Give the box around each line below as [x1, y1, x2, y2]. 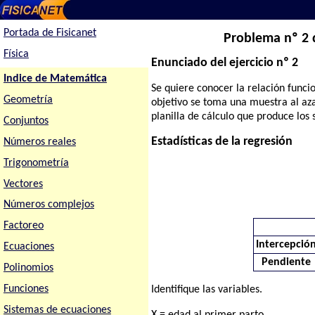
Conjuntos [3, 115, 49, 127]
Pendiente [261, 257, 311, 269]
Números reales [3, 136, 76, 148]
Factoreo [3, 220, 44, 232]
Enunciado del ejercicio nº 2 [151, 56, 299, 70]
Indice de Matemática [3, 73, 107, 85]
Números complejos [3, 199, 94, 211]
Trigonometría [3, 157, 69, 169]
